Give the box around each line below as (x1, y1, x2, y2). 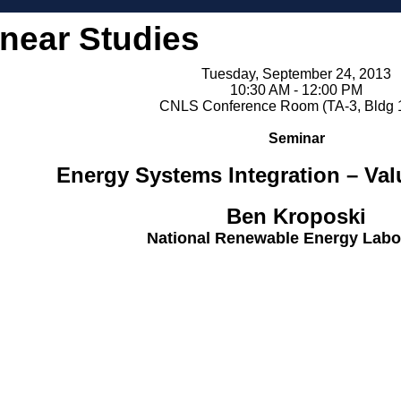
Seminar (268, 131, 325, 146)
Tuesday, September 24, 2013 (201, 66, 391, 81)
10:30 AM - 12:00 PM (230, 82, 363, 98)
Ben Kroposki (226, 204, 366, 228)
